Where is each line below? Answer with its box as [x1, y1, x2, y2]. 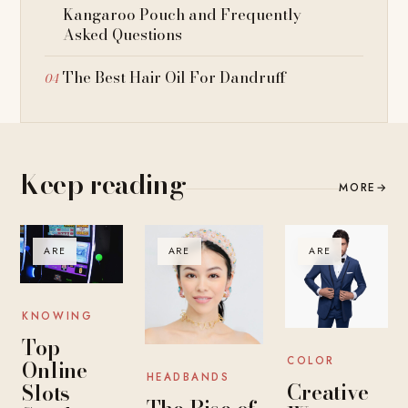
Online [22, 353, 88, 386]
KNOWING [22, 308, 94, 323]
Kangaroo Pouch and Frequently [63, 3, 302, 27]
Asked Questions [63, 23, 183, 47]
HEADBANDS [146, 370, 230, 385]
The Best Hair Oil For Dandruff [63, 66, 287, 90]
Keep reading [20, 163, 187, 206]
